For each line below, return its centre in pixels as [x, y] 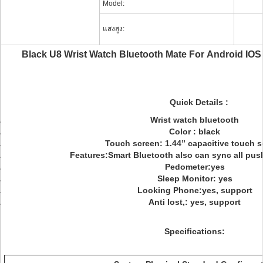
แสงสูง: [114, 29]
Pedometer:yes [195, 167]
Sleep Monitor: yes [195, 178]
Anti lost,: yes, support [195, 202]
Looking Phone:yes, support [195, 190]
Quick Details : [199, 102]
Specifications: [195, 231]
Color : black [195, 131]
